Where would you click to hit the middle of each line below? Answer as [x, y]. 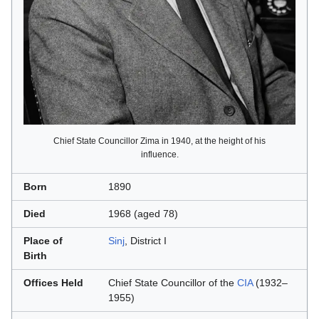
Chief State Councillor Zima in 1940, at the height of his [159, 141]
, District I [146, 241]
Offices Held [53, 283]
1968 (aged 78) [143, 214]
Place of [43, 241]
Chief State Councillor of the [173, 283]
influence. [159, 155]
